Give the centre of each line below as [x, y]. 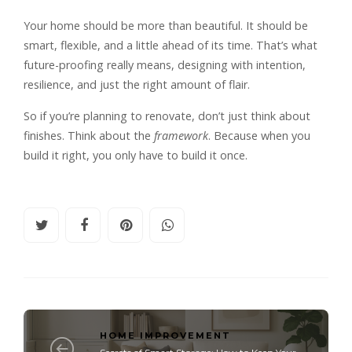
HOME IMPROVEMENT [165, 335]
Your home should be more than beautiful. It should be [166, 25]
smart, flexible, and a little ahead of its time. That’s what [170, 45]
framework [181, 135]
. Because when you [259, 135]
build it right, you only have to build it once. [136, 155]
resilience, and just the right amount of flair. [137, 84]
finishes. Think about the [89, 135]
